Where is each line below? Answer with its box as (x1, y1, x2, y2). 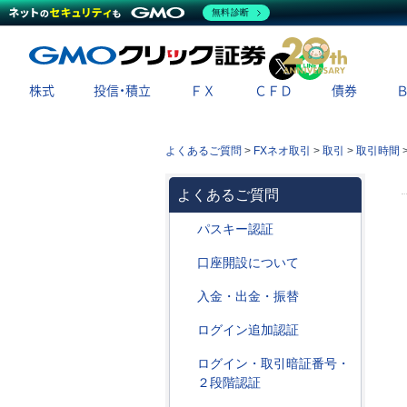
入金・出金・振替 (197, 289, 299, 303)
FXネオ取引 (253, 144, 311, 157)
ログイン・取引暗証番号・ (197, 356, 350, 371)
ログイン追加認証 (197, 323, 299, 337)
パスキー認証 (197, 222, 273, 236)
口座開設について (197, 255, 299, 270)
